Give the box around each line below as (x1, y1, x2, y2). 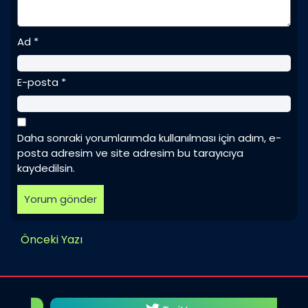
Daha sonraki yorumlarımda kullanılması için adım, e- (17, 131, 281, 146)
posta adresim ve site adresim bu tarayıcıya (17, 146, 243, 161)
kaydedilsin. (17, 161, 75, 176)
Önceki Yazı (21, 232, 82, 248)
